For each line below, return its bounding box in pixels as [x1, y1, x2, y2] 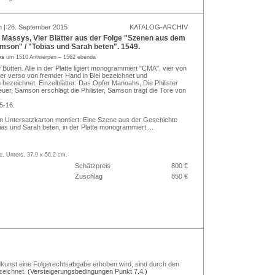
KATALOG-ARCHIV [130, 23, 188, 31]
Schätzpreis [75, 161, 110, 169]
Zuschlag [75, 172, 103, 180]
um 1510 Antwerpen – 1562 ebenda [6, 53, 96, 60]
